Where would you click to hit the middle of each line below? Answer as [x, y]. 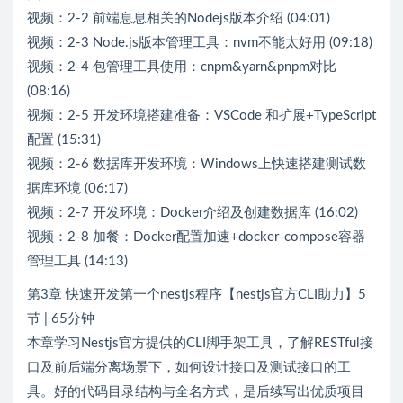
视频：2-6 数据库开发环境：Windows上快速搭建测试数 [197, 164]
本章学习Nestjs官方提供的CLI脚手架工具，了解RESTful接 [200, 343]
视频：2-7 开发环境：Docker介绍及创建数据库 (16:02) [193, 212]
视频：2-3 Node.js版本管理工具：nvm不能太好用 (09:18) [200, 42]
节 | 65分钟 [61, 318]
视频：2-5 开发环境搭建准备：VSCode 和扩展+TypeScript [201, 115]
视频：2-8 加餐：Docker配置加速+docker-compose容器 [196, 237]
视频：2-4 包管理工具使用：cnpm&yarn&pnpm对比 [182, 67]
